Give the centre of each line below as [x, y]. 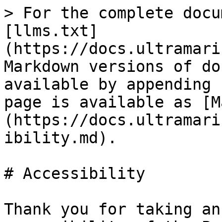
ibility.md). [60, 138]
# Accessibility [75, 173]
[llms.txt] [51, 31]
